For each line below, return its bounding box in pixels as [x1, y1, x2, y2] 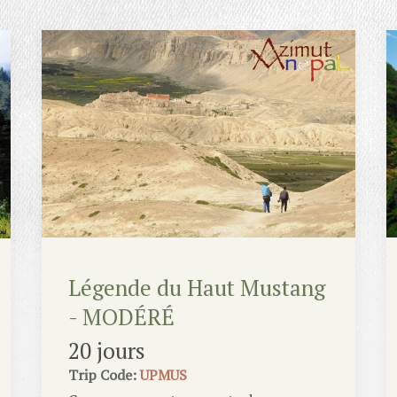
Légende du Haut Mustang [68, 273, 326, 303]
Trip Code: [68, 365, 137, 385]
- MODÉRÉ [68, 302, 175, 332]
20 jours [68, 336, 146, 366]
